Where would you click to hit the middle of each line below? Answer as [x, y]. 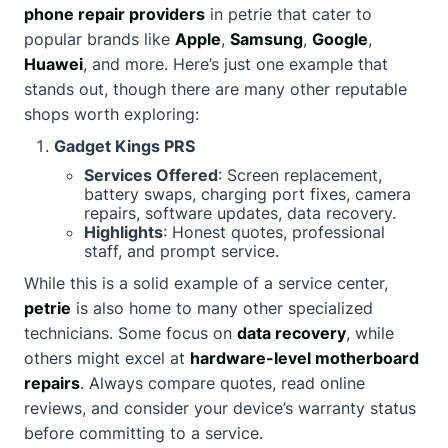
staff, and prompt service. [181, 251]
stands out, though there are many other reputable [215, 89]
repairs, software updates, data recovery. [240, 213]
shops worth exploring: [111, 114]
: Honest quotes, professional [274, 232]
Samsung [266, 39]
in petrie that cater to [288, 14]
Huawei [53, 64]
